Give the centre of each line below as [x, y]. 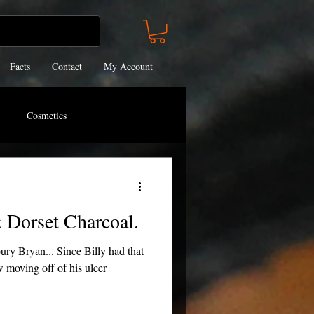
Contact [67, 67]
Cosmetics [47, 115]
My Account [128, 67]
